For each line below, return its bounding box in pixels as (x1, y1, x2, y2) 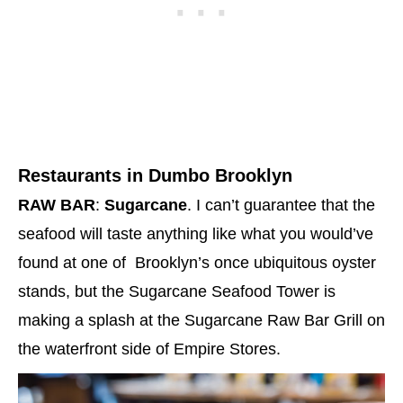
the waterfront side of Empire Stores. (18, 340, 281, 359)
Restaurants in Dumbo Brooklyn (18, 166, 292, 186)
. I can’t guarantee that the (187, 196, 375, 215)
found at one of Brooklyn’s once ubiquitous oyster (18, 254, 376, 273)
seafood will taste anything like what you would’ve (18, 225, 373, 244)
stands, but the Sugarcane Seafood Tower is (18, 282, 336, 301)
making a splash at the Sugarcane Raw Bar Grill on (18, 311, 385, 330)
